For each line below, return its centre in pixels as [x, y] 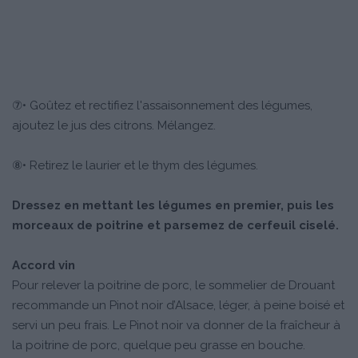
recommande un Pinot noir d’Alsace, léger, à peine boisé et [178, 305]
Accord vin [44, 265]
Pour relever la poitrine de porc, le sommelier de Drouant [173, 285]
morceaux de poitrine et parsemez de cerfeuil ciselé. [175, 225]
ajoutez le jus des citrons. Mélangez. [114, 125]
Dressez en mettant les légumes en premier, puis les [173, 205]
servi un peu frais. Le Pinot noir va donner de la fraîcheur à [176, 325]
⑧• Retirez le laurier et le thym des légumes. [135, 165]
